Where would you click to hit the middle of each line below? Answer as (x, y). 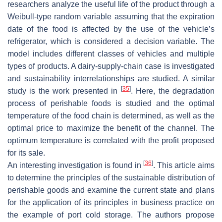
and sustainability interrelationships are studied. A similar (111, 78)
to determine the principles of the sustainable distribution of (111, 177)
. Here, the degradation (173, 91)
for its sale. (26, 153)
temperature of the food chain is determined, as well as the (111, 115)
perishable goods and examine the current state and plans (111, 190)
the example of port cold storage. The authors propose (111, 215)
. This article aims (184, 165)
